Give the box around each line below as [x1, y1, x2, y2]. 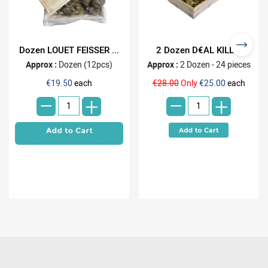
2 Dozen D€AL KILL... [156, 43, 242, 56]
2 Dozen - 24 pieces [179, 58, 251, 70]
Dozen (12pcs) [58, 58, 112, 70]
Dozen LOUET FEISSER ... [19, 43, 119, 56]
